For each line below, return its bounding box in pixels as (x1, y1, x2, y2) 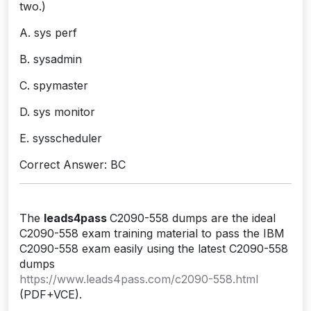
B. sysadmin (19, 51, 82, 66)
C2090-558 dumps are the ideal (110, 210, 276, 225)
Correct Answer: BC (19, 157, 126, 171)
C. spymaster (19, 78, 88, 92)
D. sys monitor (19, 104, 95, 119)
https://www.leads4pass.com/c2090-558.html (19, 271, 258, 286)
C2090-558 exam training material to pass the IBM (19, 226, 285, 240)
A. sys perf (19, 25, 77, 40)
